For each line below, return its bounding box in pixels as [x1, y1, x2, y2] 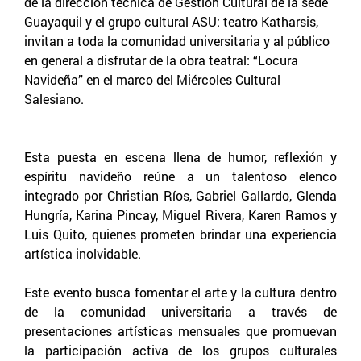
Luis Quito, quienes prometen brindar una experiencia [24, 225, 337, 243]
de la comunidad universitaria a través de [24, 302, 337, 320]
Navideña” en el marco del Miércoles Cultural [24, 70, 280, 88]
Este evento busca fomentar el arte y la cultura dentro [24, 283, 337, 301]
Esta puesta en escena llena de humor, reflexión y [24, 147, 337, 165]
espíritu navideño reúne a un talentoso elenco [24, 167, 337, 185]
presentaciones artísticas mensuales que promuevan [24, 322, 337, 339]
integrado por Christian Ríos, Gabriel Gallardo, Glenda [24, 186, 337, 204]
